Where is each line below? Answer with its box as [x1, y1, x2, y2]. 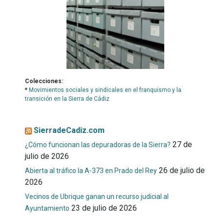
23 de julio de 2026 [71, 203, 137, 213]
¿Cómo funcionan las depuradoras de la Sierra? [24, 141, 171, 149]
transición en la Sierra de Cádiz [24, 95, 109, 102]
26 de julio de [158, 165, 205, 175]
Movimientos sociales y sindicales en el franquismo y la [28, 86, 181, 93]
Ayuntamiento [24, 204, 69, 212]
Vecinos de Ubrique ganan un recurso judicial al [24, 192, 169, 200]
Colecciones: [24, 77, 63, 85]
